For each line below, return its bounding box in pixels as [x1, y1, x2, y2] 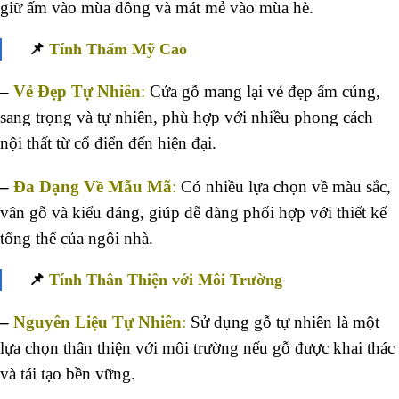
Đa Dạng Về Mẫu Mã [13, 176, 172, 196]
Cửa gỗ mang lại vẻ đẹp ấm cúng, [145, 81, 380, 101]
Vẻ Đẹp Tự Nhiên [13, 81, 141, 101]
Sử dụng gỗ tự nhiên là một [191, 312, 379, 331]
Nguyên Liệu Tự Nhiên [13, 312, 182, 331]
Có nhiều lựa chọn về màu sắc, [176, 176, 391, 196]
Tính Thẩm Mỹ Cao [45, 39, 187, 58]
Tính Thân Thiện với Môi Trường [45, 270, 282, 289]
